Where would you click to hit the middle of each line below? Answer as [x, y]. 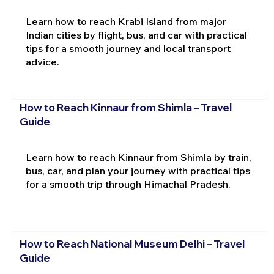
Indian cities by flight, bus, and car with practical [136, 35]
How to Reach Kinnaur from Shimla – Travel [125, 108]
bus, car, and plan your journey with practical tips [138, 171]
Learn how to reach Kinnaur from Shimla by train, [138, 157]
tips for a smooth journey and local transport [128, 48]
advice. [42, 61]
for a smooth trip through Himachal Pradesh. [128, 184]
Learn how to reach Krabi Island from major [126, 21]
